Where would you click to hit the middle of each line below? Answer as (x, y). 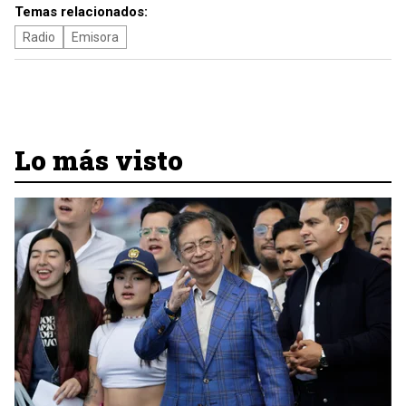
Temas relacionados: (81, 12)
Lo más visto (99, 160)
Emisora (95, 37)
